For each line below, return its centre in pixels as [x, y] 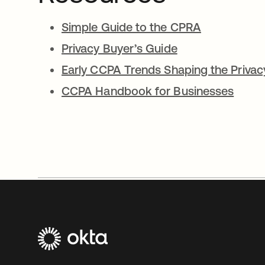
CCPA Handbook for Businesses [148, 91]
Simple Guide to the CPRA [131, 27]
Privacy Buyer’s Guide [119, 48]
